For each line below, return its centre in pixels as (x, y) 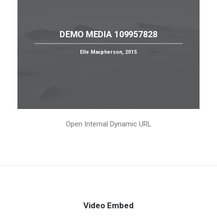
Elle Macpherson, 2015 (108, 52)
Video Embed (108, 205)
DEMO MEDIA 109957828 (108, 34)
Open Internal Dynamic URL (108, 124)
